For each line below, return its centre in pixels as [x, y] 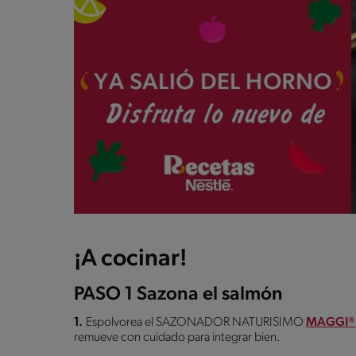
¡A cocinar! [130, 259]
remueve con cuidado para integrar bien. [177, 337]
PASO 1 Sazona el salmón [178, 294]
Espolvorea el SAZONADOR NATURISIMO [196, 322]
